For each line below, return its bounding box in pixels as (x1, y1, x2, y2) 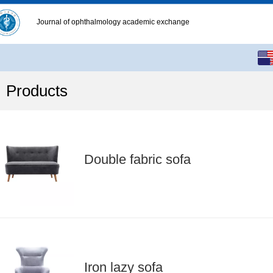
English (203, 49, 247, 65)
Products (5, 82, 68, 99)
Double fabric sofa (84, 151, 191, 167)
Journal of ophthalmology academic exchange (36, 18, 190, 26)
